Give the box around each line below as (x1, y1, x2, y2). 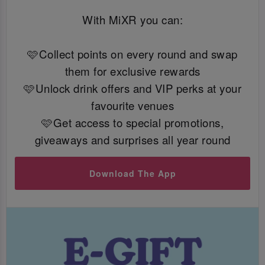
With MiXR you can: (82, 11, 183, 27)
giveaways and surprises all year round (34, 131, 231, 147)
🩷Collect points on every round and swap (27, 46, 238, 62)
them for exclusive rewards (64, 63, 201, 79)
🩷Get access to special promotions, (41, 114, 224, 130)
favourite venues (91, 97, 174, 113)
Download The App (89, 167, 176, 180)
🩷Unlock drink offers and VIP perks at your (24, 80, 241, 96)
